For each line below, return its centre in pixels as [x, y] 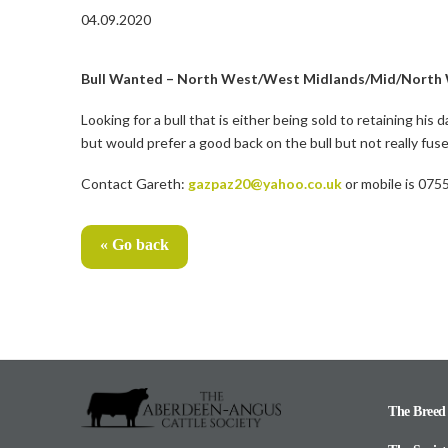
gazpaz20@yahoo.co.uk [264, 184]
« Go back [134, 245]
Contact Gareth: [134, 184]
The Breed [417, 412]
